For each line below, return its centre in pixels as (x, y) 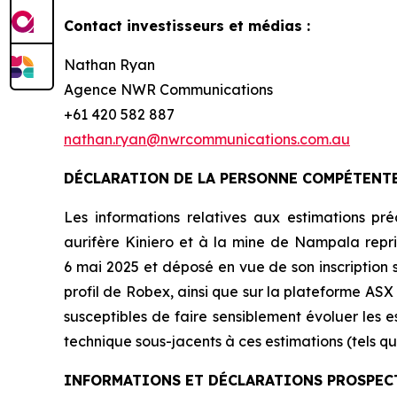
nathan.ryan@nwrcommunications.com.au (207, 140)
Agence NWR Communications (168, 90)
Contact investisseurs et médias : (187, 26)
